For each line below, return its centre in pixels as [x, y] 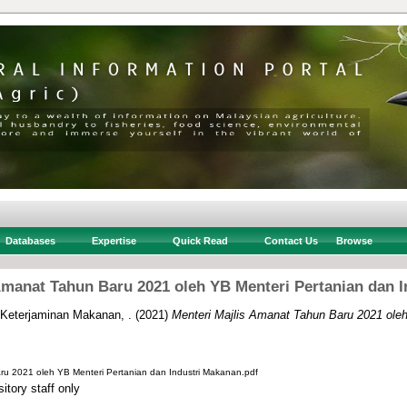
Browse [354, 241]
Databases [30, 241]
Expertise [114, 241]
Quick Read [200, 241]
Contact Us [291, 241]
